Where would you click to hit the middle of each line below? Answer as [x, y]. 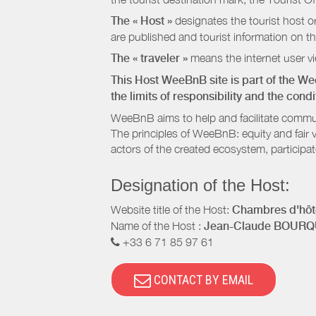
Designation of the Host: [200, 185]
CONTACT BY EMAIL [202, 280]
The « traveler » [149, 58]
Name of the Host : [157, 226]
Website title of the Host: [171, 209]
